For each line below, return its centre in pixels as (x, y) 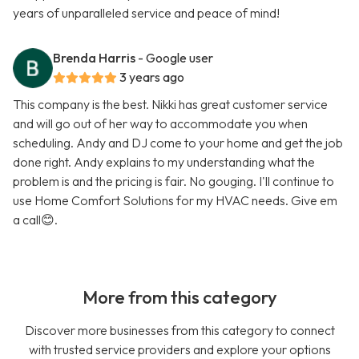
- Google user (175, 58)
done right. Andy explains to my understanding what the (164, 162)
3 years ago (152, 77)
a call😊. (35, 220)
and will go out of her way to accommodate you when (160, 124)
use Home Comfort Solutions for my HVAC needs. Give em (175, 201)
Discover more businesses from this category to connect (179, 331)
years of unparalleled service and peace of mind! (146, 13)
